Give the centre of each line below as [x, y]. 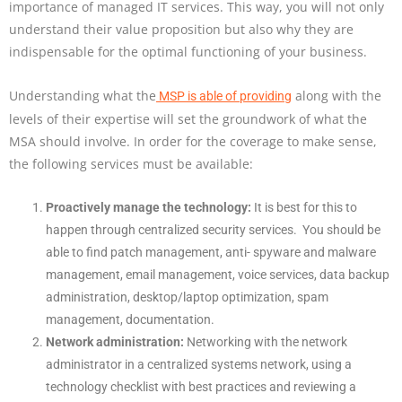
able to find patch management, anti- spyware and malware [211, 253]
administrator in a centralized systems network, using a [199, 365]
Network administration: [117, 342]
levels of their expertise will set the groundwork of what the [188, 119]
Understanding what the [83, 96]
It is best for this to [306, 208]
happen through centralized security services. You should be [214, 230]
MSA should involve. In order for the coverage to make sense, [193, 142]
